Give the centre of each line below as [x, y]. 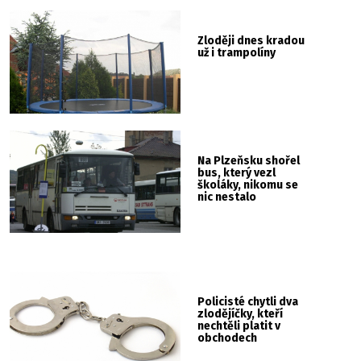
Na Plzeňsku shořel [249, 160]
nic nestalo [227, 197]
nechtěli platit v [239, 326]
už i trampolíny [237, 53]
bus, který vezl [237, 172]
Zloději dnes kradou [251, 41]
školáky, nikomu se [248, 185]
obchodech [228, 338]
